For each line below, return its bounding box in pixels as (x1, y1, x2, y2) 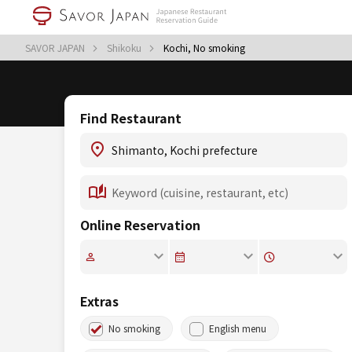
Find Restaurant (80, 108, 181, 127)
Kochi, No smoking (163, 41, 245, 54)
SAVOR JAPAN (25, 41, 87, 54)
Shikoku (107, 41, 144, 54)
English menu (209, 321, 266, 335)
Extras (80, 291, 119, 310)
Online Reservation (80, 215, 200, 234)
